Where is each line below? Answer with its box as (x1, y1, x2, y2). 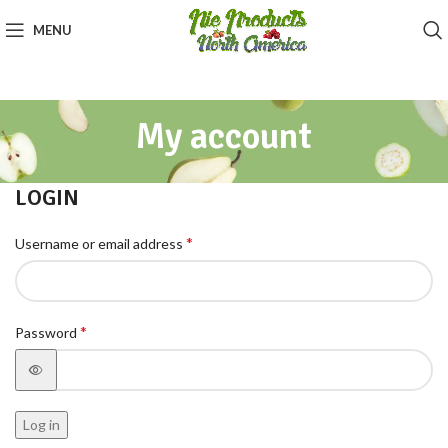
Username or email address (15, 235, 186, 252)
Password (15, 324, 80, 341)
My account (136, 114, 312, 159)
